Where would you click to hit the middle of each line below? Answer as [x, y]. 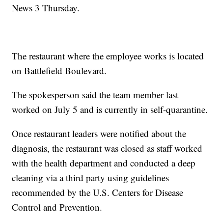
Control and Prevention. [57, 207]
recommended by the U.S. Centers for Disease [98, 192]
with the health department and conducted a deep [104, 163]
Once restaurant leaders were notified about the [99, 134]
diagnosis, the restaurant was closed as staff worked [107, 148]
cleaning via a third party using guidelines [91, 178]
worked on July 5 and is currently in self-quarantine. [110, 110]
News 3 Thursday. [46, 8]
